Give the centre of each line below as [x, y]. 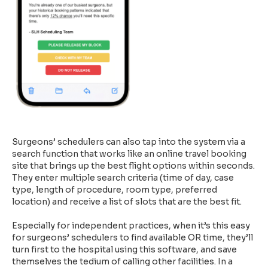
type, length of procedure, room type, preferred [115, 190]
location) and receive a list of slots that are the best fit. [128, 202]
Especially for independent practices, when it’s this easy [131, 226]
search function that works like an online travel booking [129, 154]
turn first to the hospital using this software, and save [124, 250]
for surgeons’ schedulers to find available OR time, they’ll [133, 238]
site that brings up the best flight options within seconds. [133, 166]
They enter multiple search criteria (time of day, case [123, 178]
